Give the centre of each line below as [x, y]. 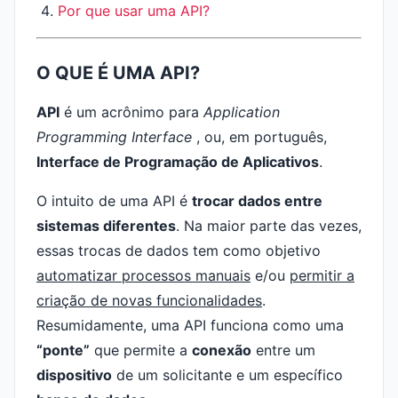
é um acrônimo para [131, 112]
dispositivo [74, 375]
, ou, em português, [259, 137]
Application [242, 112]
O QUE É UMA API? [118, 73]
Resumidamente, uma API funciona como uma [190, 325]
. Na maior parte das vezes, [269, 226]
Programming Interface [114, 137]
